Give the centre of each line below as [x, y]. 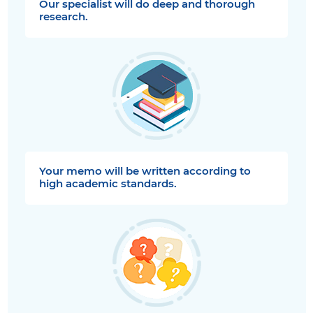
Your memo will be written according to [145, 171]
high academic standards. [108, 184]
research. [64, 17]
